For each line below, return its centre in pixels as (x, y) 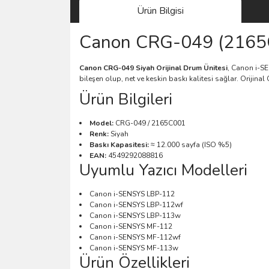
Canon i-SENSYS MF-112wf (135, 237)
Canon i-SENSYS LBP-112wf (136, 204)
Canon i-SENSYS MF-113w (134, 248)
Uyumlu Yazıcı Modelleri (163, 170)
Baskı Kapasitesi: (119, 144)
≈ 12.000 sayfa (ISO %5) (190, 144)
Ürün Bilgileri (126, 99)
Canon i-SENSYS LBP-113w (135, 215)
